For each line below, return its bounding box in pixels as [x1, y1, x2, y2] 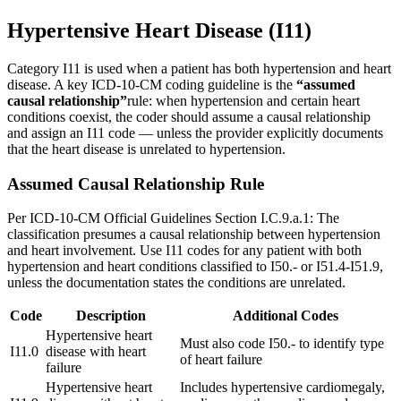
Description [76, 308, 146, 324]
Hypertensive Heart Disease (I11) [7, 18, 311, 42]
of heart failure [180, 352, 262, 368]
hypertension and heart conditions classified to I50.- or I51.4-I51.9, [7, 259, 383, 275]
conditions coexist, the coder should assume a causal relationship [7, 108, 371, 124]
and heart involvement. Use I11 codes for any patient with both [7, 243, 362, 259]
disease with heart [46, 344, 146, 360]
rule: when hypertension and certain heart [127, 92, 360, 108]
